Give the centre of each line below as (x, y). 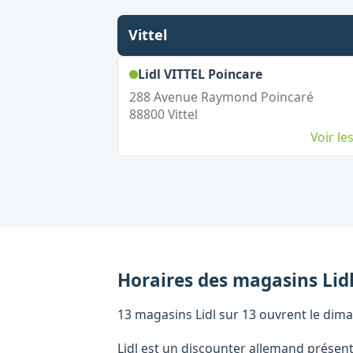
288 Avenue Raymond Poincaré (221, 97)
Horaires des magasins (220, 280)
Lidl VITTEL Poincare (200, 74)
